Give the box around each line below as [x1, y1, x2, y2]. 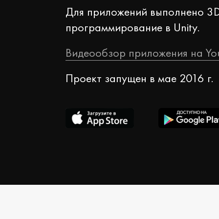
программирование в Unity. [66, 20, 200, 35]
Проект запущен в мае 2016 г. [66, 70, 214, 86]
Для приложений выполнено [66, 4, 207, 20]
